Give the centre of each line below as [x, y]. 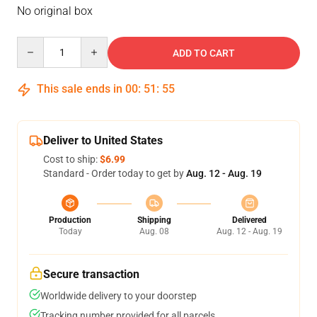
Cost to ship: [71, 159]
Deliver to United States [103, 140]
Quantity [36, 43]
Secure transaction [91, 274]
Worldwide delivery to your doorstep [119, 296]
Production [70, 220]
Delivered [249, 220]
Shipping [154, 220]
